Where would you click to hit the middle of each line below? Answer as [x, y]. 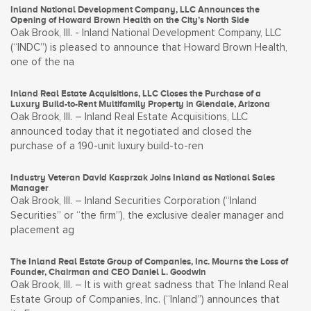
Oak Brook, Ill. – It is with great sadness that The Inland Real [150, 285]
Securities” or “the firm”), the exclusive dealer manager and [147, 216]
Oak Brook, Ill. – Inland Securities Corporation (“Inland [134, 201]
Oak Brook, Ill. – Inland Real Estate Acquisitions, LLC [129, 117]
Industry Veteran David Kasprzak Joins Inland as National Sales [143, 177]
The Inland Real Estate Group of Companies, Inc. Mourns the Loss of [149, 261]
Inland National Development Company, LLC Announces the [135, 9]
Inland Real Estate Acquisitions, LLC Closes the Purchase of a [136, 93]
